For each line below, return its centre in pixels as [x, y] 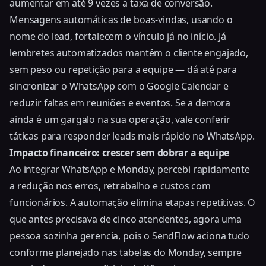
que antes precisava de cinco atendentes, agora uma [126, 219]
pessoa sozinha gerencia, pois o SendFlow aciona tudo [129, 235]
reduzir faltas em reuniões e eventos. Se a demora [120, 102]
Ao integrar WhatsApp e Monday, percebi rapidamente [130, 169]
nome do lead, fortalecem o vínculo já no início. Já [118, 36]
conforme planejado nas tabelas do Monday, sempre [126, 252]
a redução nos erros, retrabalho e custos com [110, 186]
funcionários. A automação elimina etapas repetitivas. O [133, 202]
